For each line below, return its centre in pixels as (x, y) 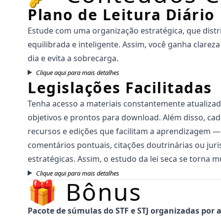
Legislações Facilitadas (120, 88)
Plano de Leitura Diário (121, 15)
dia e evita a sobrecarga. (73, 58)
